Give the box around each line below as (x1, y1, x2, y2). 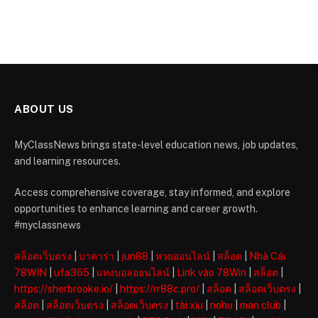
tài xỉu (175, 300, 203, 312)
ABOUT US (14, 103, 74, 116)
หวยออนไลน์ (155, 251, 210, 263)
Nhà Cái (249, 251, 285, 263)
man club (240, 300, 281, 312)
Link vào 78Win (177, 267, 246, 279)
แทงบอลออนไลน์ (97, 267, 170, 279)
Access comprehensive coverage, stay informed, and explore (14, 187, 290, 199)
